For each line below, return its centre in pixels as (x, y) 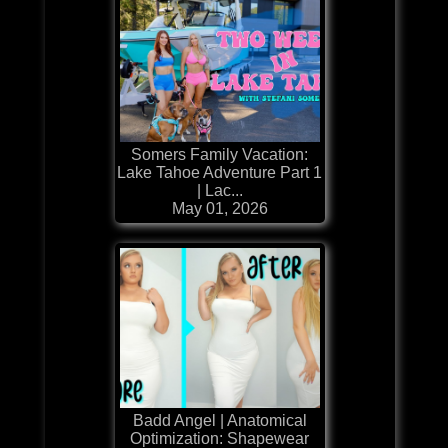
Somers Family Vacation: (220, 154)
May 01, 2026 (219, 208)
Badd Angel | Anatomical (219, 420)
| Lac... (219, 190)
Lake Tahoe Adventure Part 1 (220, 172)
